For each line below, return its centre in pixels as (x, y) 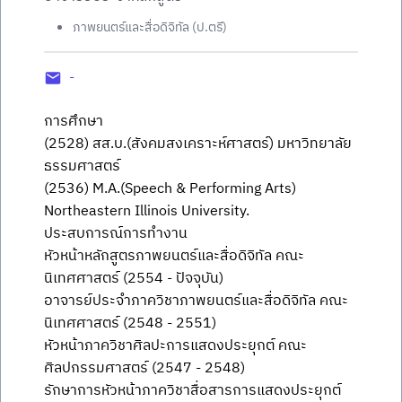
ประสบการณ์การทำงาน (116, 234)
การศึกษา (74, 122)
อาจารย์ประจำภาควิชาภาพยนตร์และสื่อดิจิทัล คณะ (196, 301)
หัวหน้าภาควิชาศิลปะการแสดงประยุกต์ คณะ (175, 346)
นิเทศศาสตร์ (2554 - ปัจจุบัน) (134, 279)
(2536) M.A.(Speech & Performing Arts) (170, 189)
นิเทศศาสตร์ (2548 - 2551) (130, 323)
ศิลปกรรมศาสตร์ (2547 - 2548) (144, 368)
